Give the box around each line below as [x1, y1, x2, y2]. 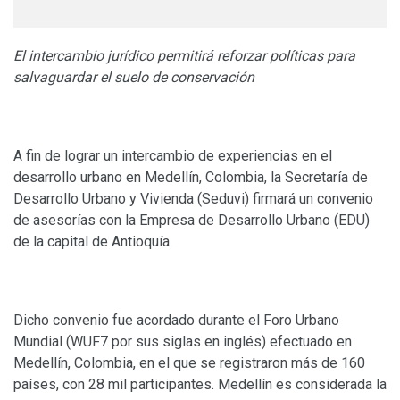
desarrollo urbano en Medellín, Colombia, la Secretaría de [13, 168, 368, 186]
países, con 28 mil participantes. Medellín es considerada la [13, 375, 387, 393]
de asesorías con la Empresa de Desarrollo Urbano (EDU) [13, 211, 370, 229]
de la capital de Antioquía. [13, 232, 172, 250]
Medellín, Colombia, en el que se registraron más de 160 [13, 354, 365, 371]
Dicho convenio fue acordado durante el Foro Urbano [13, 311, 339, 329]
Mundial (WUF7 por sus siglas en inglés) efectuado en [13, 332, 352, 350]
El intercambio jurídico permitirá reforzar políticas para [13, 46, 355, 64]
